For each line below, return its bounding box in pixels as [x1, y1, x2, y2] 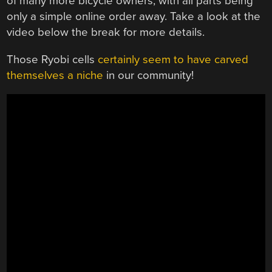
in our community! [103, 68, 194, 82]
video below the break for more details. [7, 25, 205, 39]
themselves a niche [7, 68, 104, 82]
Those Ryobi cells [7, 52, 98, 66]
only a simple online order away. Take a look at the [7, 10, 261, 24]
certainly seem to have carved [98, 52, 249, 66]
